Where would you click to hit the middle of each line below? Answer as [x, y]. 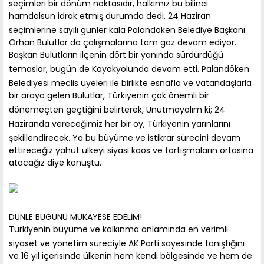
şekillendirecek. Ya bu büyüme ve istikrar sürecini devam [125, 138]
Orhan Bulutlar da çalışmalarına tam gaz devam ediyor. [123, 43]
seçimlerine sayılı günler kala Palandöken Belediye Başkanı [127, 30]
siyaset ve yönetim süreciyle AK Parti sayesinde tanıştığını [127, 244]
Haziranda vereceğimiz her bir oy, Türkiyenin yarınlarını [120, 124]
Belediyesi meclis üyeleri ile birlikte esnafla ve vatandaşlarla [130, 83]
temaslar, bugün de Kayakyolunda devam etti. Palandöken [129, 69]
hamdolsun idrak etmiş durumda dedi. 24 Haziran [110, 16]
